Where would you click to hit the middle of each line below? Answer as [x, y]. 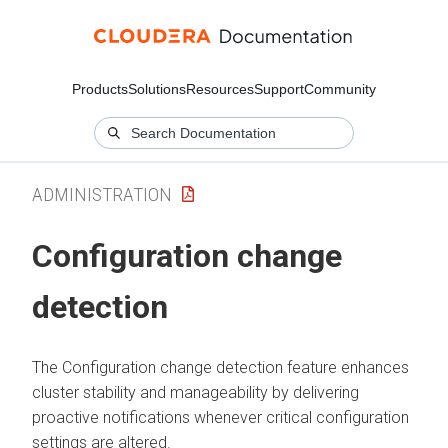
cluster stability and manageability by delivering [195, 392]
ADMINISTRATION [102, 194]
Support [279, 89]
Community [340, 89]
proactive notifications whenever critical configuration [220, 417]
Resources [220, 89]
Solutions [157, 89]
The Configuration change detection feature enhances [220, 367]
